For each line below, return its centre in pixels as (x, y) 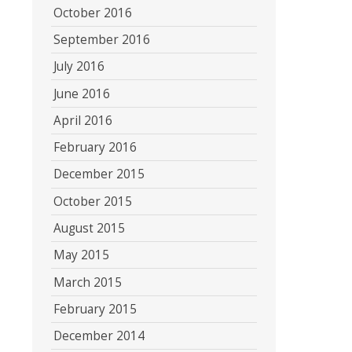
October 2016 (92, 13)
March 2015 (87, 282)
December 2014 (99, 336)
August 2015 (89, 228)
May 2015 (81, 255)
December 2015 (99, 174)
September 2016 (101, 39)
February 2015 (95, 309)
